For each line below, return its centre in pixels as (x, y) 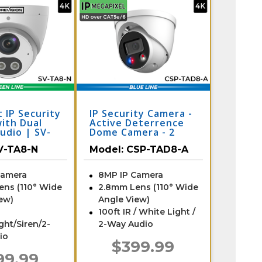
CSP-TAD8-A (157, 149)
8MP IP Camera (130, 175)
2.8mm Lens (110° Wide (148, 187)
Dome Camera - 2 (132, 132)
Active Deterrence (137, 123)
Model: (108, 149)
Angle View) (124, 199)
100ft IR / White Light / (146, 211)
